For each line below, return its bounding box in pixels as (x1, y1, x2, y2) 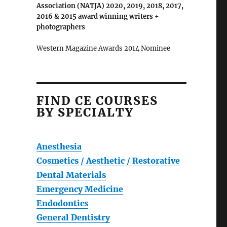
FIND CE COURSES (36, 93, 158, 108)
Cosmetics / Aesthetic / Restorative (36, 156, 180, 166)
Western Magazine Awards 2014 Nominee (36, 44, 170, 53)
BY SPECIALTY (36, 105, 134, 120)
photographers (36, 23, 85, 32)
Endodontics (36, 198, 88, 209)
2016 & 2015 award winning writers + (36, 12, 159, 21)
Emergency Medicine (36, 184, 123, 195)
